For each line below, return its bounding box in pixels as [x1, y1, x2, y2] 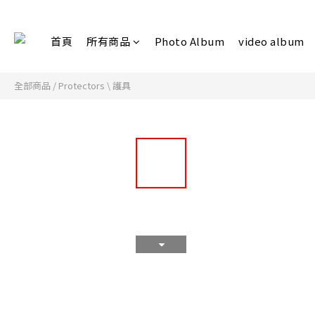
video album [238, 34, 304, 49]
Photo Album [154, 34, 224, 49]
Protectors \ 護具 [58, 79, 131, 92]
